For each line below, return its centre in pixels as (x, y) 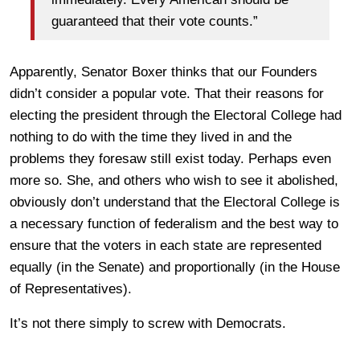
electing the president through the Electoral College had (176, 115)
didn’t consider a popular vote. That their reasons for (167, 94)
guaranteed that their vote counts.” (155, 21)
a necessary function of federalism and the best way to (174, 224)
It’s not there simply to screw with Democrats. (148, 323)
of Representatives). (71, 289)
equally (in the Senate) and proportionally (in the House (175, 267)
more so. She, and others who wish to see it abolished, (174, 180)
